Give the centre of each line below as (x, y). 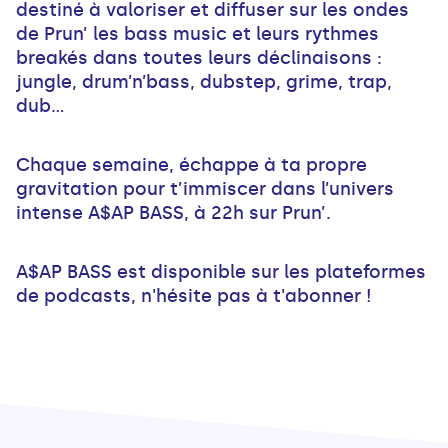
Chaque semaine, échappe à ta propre (191, 165)
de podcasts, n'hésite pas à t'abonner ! (194, 296)
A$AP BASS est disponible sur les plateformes (221, 272)
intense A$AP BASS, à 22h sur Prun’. (173, 213)
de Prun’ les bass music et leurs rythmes (197, 34)
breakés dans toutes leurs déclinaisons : (199, 58)
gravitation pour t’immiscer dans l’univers (205, 189)
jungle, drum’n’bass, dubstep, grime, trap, (204, 82)
